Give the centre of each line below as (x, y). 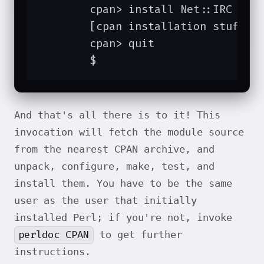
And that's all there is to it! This (117, 115)
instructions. (52, 252)
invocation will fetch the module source (129, 132)
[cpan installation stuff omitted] (63, 27)
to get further (138, 235)
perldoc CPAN (54, 235)
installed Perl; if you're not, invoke (123, 218)
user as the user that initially (105, 201)
